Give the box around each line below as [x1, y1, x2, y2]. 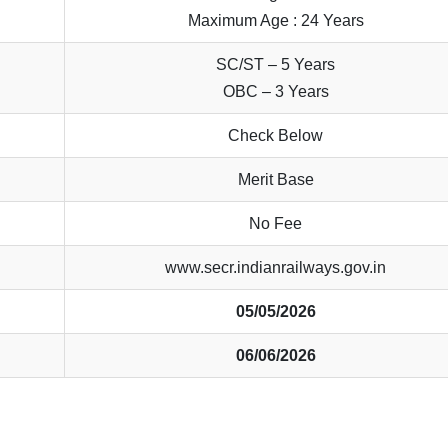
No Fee [249, 215, 303, 233]
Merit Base [237, 171, 314, 189]
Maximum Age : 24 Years [187, 12, 364, 30]
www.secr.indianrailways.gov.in [165, 259, 387, 277]
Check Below [228, 127, 324, 145]
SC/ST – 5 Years [216, 56, 336, 74]
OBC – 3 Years [222, 83, 329, 101]
